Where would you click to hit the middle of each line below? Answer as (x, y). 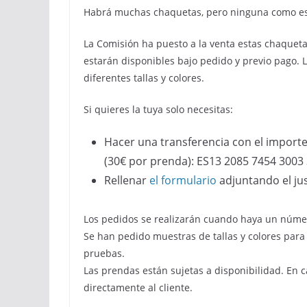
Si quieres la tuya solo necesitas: (158, 109)
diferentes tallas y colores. (144, 78)
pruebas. (104, 253)
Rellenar (127, 180)
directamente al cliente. (138, 287)
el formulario (183, 180)
